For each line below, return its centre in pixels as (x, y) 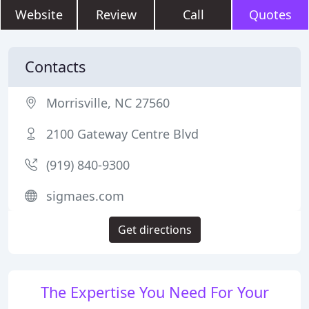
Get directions (154, 230)
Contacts (55, 67)
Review (116, 14)
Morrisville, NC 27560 (108, 103)
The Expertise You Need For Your (154, 292)
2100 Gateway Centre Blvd (122, 134)
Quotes (270, 14)
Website (39, 14)
